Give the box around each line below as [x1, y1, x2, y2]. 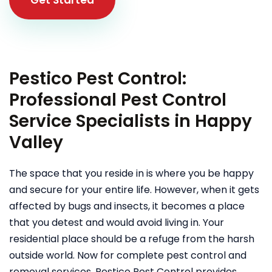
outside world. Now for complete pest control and [9, 248, 246, 262]
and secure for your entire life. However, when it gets [9, 182, 259, 197]
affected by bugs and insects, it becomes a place [9, 199, 245, 213]
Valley [9, 130, 63, 154]
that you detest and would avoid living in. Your [9, 215, 224, 229]
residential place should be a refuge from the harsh [9, 231, 254, 246]
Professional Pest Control [9, 87, 226, 112]
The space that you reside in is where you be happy [9, 166, 254, 180]
